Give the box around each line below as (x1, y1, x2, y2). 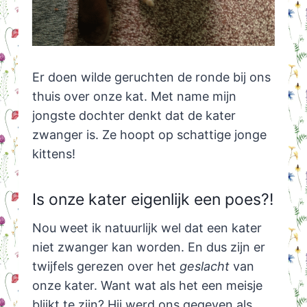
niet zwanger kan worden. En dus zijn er (32, 240, 265, 255)
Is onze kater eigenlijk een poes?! (32, 189, 273, 209)
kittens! (32, 147, 75, 162)
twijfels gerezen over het (32, 259, 180, 274)
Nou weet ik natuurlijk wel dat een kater (32, 221, 262, 236)
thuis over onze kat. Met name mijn (32, 89, 236, 104)
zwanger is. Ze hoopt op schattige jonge (32, 127, 267, 143)
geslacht (179, 259, 230, 274)
